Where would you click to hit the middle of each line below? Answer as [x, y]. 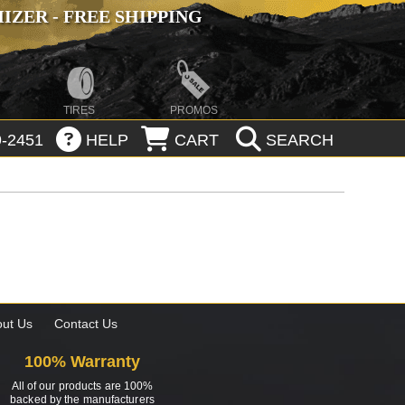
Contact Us [85, 324]
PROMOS [193, 110]
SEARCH [297, 141]
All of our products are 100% [82, 386]
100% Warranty [82, 362]
